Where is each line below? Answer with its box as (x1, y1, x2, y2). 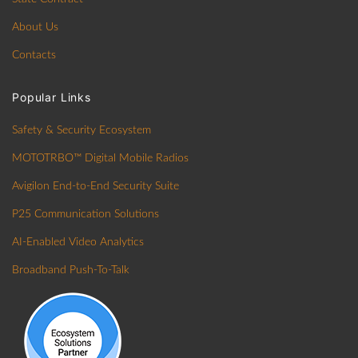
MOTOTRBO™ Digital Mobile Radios (12, 153, 189, 165)
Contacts (12, 50, 56, 62)
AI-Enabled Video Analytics (12, 237, 144, 249)
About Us (12, 22, 58, 34)
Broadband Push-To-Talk (12, 265, 129, 276)
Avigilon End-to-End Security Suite (12, 181, 179, 193)
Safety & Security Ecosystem (12, 125, 151, 137)
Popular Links (12, 90, 91, 105)
